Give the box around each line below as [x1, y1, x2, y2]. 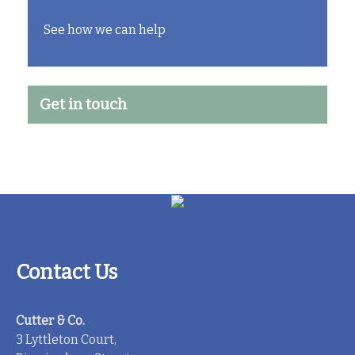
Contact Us [16, 259, 117, 284]
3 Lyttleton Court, [16, 331, 116, 347]
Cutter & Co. [16, 312, 85, 328]
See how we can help [44, 21, 166, 37]
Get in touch [40, 94, 127, 113]
